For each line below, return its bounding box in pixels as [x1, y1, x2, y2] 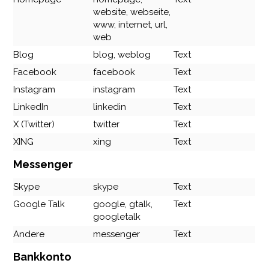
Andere [13, 228, 45, 240]
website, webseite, [93, 6, 171, 17]
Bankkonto [13, 250, 72, 264]
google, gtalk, [93, 198, 153, 210]
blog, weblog [93, 49, 151, 60]
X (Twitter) [13, 118, 55, 130]
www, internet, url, [93, 19, 168, 30]
